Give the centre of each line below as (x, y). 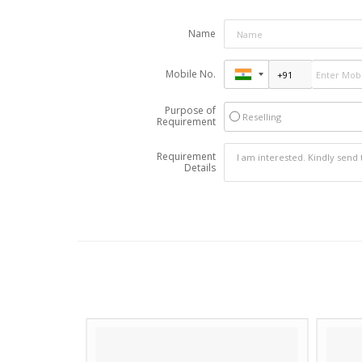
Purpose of (190, 110)
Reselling (261, 117)
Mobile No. (190, 74)
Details (200, 168)
